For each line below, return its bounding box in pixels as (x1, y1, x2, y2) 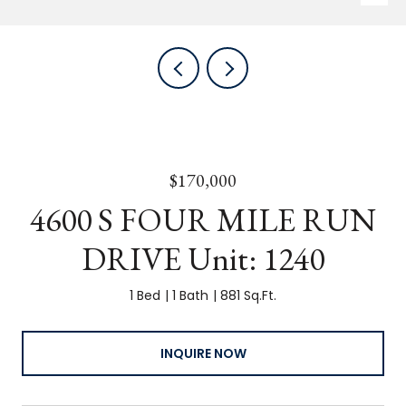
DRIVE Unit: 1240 (82, 237, 324, 280)
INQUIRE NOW (159, 343, 246, 362)
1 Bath (172, 286, 208, 304)
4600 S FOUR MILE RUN (30, 198, 376, 241)
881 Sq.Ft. (220, 286, 276, 304)
